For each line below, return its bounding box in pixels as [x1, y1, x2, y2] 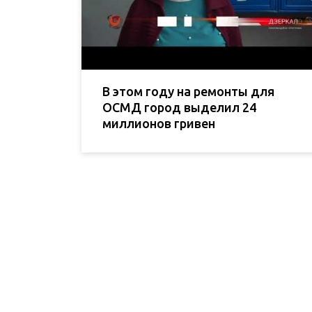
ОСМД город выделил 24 [102, 100, 256, 115]
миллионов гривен [102, 116, 215, 131]
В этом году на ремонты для [102, 84, 274, 99]
